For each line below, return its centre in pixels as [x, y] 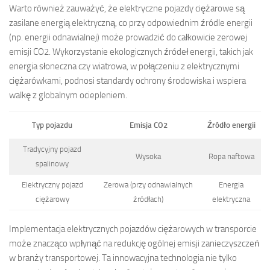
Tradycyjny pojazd [52, 149]
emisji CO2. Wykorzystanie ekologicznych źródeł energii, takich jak [131, 52]
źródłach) [148, 199]
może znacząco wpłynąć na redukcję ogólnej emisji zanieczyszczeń [134, 244]
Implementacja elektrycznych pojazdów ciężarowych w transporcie [133, 229]
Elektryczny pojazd [52, 184]
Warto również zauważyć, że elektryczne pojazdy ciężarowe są [127, 8]
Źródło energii [231, 125]
